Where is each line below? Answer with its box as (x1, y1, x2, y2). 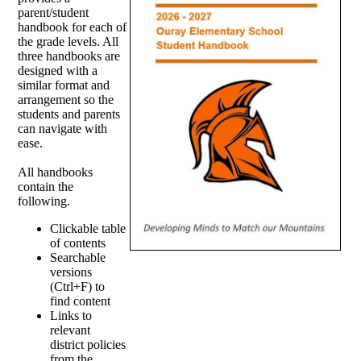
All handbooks (18, 165, 93, 180)
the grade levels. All (18, 35, 119, 49)
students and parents (18, 107, 121, 122)
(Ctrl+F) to (50, 280, 106, 294)
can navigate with (18, 122, 108, 136)
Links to (50, 309, 93, 323)
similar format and (18, 78, 110, 93)
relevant (50, 323, 91, 338)
